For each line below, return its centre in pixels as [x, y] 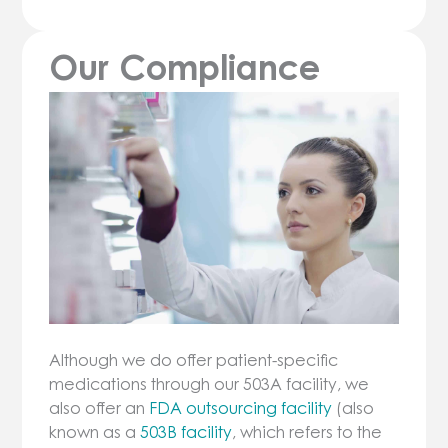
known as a [95, 432]
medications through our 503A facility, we [209, 384]
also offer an [99, 408]
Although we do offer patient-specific [194, 360]
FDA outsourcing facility [241, 408]
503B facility [186, 432]
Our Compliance [185, 66]
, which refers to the [307, 432]
